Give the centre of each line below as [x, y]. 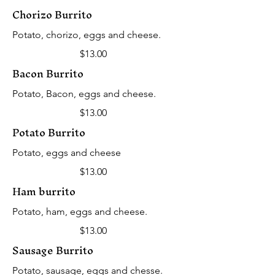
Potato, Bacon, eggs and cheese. [84, 93]
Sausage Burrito [53, 250]
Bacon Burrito [48, 73]
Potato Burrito [49, 132]
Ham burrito [44, 191]
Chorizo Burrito [52, 14]
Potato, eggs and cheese [67, 152]
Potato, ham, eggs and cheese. [80, 211]
